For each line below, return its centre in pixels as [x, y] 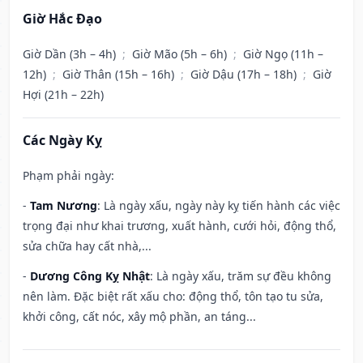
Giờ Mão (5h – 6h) [181, 54]
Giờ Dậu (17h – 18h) [245, 75]
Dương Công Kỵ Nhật [90, 276]
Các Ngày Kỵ [62, 141]
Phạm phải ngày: [68, 176]
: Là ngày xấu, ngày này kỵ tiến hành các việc [219, 206]
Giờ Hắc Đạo [62, 19]
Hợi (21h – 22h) [63, 95]
